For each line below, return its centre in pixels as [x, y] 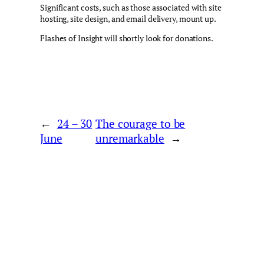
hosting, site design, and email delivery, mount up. [128, 18]
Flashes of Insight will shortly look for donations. [127, 38]
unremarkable [130, 139]
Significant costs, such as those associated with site [131, 7]
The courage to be [141, 124]
